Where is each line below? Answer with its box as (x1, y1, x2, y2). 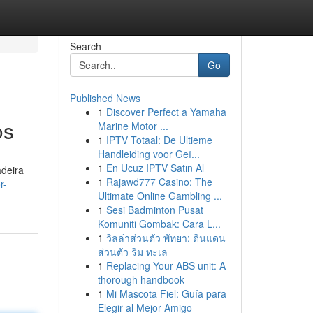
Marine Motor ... (97, 119, 168, 133)
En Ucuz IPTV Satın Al (105, 161, 204, 175)
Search (69, 39, 101, 53)
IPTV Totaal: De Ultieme (105, 133, 212, 147)
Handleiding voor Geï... (97, 147, 200, 161)
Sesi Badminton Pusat (105, 203, 203, 217)
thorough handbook (97, 272, 184, 286)
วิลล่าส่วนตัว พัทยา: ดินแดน (105, 231, 226, 245)
